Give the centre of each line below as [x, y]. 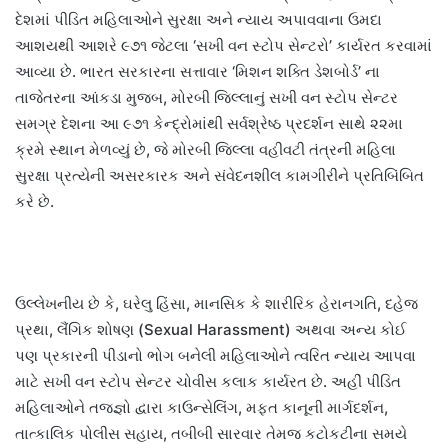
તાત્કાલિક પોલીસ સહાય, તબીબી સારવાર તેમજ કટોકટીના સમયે [211, 433]
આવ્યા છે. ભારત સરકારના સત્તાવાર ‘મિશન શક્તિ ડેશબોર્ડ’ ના [197, 71]
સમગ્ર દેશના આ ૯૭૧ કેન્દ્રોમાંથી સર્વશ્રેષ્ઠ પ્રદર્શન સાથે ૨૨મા [209, 123]
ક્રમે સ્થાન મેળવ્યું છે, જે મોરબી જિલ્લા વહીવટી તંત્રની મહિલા [205, 149]
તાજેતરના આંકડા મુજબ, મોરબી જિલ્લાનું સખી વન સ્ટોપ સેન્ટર [206, 97]
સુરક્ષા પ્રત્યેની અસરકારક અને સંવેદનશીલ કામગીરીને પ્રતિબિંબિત [219, 175]
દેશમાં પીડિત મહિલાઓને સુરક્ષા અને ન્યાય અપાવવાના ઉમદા [198, 19]
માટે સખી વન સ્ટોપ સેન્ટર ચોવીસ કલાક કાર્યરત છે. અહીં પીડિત [208, 381]
